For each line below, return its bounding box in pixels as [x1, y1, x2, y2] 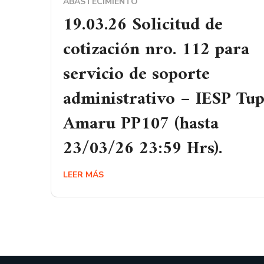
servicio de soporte [63, 59, 210, 90]
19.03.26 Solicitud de [63, 9, 223, 41]
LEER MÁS [63, 169, 104, 180]
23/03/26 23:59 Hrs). [63, 133, 222, 164]
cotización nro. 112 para [63, 34, 249, 65]
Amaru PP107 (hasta [63, 108, 219, 140]
